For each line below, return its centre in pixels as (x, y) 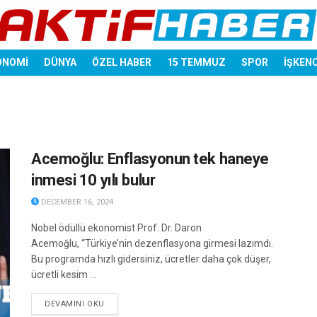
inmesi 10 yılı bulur (93, 180)
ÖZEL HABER (122, 62)
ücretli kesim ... (64, 275)
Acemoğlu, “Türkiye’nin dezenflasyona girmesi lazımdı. (152, 243)
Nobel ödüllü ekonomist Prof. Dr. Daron (116, 228)
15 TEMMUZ (196, 62)
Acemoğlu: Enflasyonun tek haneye (150, 159)
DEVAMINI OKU (75, 304)
